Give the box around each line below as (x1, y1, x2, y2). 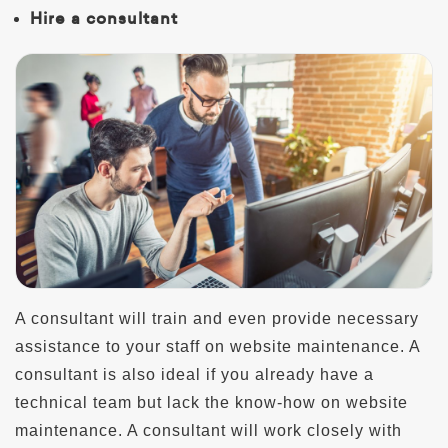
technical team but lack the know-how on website (15, 393, 408, 411)
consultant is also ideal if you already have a (15, 365, 374, 383)
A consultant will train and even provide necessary (15, 309, 419, 327)
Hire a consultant (30, 6, 178, 30)
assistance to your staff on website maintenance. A (15, 337, 420, 355)
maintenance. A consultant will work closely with (15, 421, 402, 439)
